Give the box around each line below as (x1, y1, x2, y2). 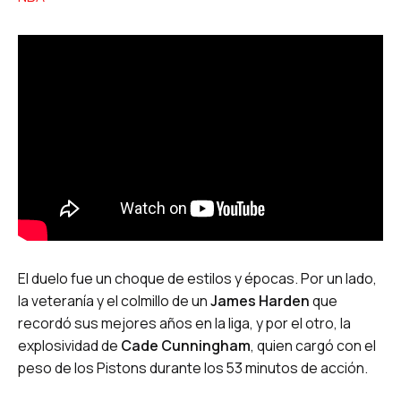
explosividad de (18, 335, 121, 355)
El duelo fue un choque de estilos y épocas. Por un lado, (18, 268, 377, 288)
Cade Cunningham (121, 335, 251, 355)
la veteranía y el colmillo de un (18, 290, 210, 311)
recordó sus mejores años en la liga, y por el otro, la (18, 312, 351, 333)
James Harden (210, 290, 310, 311)
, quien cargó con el (251, 335, 376, 355)
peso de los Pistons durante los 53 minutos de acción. (18, 357, 368, 378)
